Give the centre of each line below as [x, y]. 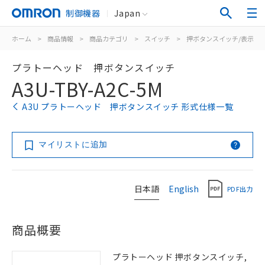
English [184, 188]
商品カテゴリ [109, 38]
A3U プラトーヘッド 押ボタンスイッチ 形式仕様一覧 [128, 106]
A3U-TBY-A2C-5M [88, 89]
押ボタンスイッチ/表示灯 [223, 38]
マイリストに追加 [73, 144]
